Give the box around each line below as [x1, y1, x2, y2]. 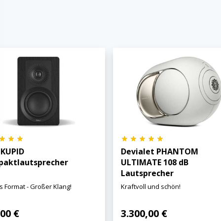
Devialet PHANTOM [121, 146, 199, 157]
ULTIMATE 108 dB [121, 157, 189, 168]
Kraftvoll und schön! [121, 182, 181, 191]
